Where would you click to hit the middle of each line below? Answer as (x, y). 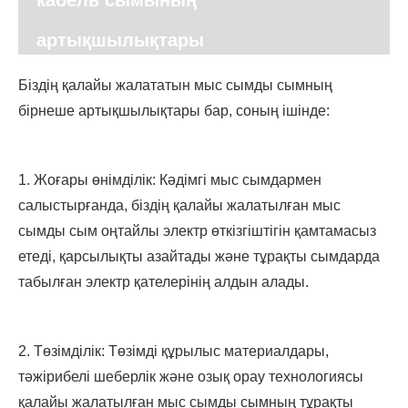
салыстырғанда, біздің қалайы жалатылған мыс (179, 206)
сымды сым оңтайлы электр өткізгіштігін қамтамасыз (197, 231)
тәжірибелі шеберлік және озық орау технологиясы (191, 377)
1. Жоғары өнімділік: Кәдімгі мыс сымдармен (170, 180)
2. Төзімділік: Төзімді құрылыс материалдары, (173, 352)
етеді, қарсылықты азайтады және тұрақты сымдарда (199, 257)
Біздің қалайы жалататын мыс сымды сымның (175, 86)
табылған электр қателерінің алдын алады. (163, 282)
